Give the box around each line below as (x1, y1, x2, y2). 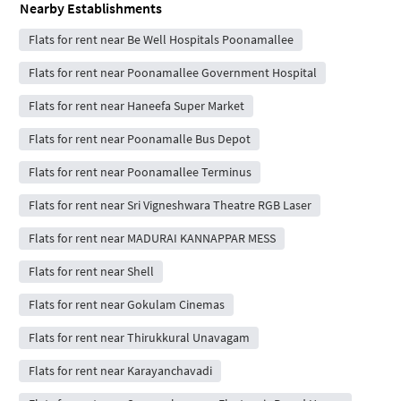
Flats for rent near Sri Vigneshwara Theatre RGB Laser (28, 197, 311, 213)
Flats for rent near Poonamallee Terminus (28, 164, 252, 180)
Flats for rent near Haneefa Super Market (28, 98, 244, 114)
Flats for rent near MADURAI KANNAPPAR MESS (28, 230, 276, 246)
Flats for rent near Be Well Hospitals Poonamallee (28, 31, 294, 47)
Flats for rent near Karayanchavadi (28, 363, 212, 379)
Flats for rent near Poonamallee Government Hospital (28, 64, 317, 81)
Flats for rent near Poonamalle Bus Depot (28, 131, 251, 147)
